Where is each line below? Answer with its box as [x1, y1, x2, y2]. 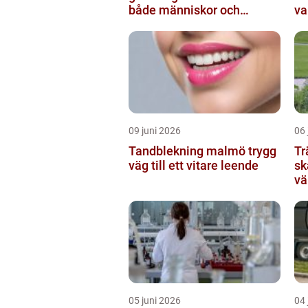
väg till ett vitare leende [129, 157, 258, 173]
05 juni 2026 [129, 294, 181, 306]
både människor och [129, 2, 240, 17]
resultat [129, 16, 171, 32]
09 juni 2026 [129, 124, 181, 136]
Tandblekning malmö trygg [129, 143, 248, 158]
